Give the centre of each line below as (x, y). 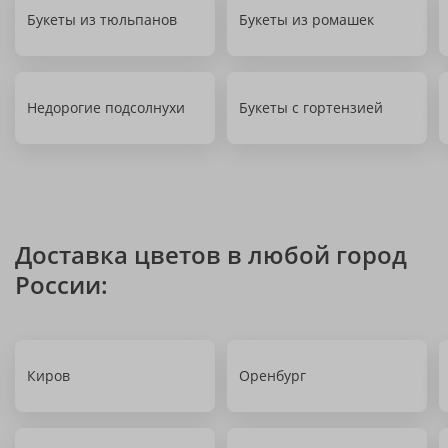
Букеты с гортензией (311, 107)
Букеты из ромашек (306, 19)
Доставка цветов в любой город (211, 254)
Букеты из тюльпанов (102, 19)
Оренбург (272, 375)
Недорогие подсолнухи (106, 107)
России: (61, 284)
